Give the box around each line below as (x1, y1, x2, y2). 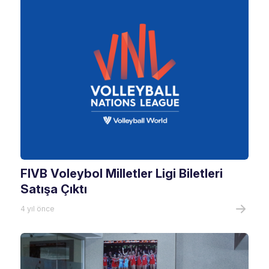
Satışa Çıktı (20, 182, 88, 196)
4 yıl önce (20, 204, 55, 213)
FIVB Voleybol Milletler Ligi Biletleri (20, 166, 223, 181)
